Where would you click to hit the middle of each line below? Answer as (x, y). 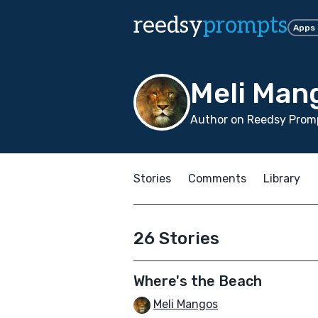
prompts (245, 26)
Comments (217, 179)
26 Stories (176, 238)
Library (282, 179)
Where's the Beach (198, 281)
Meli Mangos (186, 304)
